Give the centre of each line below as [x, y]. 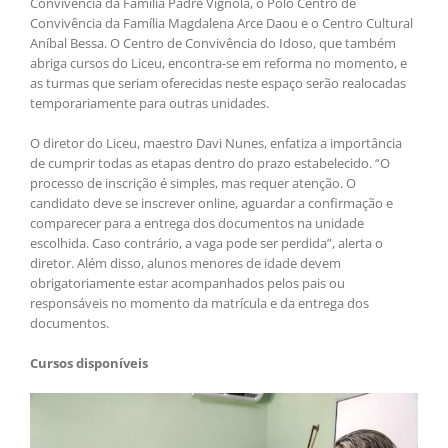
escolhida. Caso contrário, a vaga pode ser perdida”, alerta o [206, 243]
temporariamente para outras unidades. [149, 103]
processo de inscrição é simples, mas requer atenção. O [193, 183]
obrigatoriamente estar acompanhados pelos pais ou [187, 283]
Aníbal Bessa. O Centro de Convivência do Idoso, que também [213, 43]
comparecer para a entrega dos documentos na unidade [197, 223]
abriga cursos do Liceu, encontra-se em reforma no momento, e [218, 63]
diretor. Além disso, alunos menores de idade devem [185, 263]
